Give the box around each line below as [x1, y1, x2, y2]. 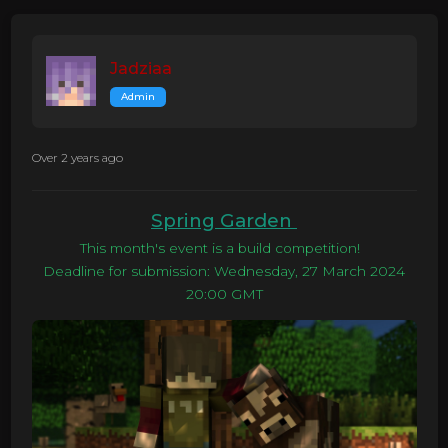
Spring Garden [151, 209, 297, 233]
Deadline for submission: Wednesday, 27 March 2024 [43, 263, 405, 280]
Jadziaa [109, 57, 172, 78]
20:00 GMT [185, 286, 263, 303]
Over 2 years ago [31, 149, 123, 165]
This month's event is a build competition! [80, 240, 368, 257]
